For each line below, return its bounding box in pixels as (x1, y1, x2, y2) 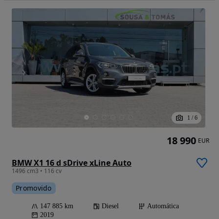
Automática (147, 202, 179, 210)
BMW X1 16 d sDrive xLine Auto (12, 157, 131, 169)
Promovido (16, 183, 52, 193)
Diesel (102, 202, 119, 210)
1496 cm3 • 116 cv (12, 167, 62, 175)
